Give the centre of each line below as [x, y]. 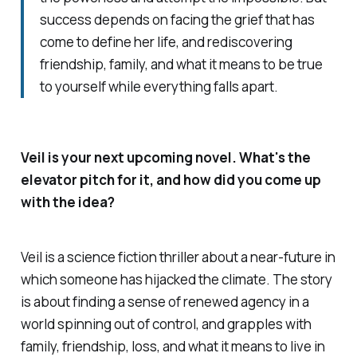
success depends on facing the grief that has [177, 19]
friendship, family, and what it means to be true [181, 64]
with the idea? [67, 202]
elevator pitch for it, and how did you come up [171, 179]
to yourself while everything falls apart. [159, 86]
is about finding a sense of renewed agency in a [165, 301]
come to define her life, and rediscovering [166, 41]
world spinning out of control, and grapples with [166, 324]
